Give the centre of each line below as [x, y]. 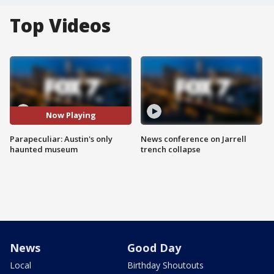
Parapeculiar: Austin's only [61, 139]
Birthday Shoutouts [165, 265]
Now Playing [71, 115]
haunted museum [44, 149]
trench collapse [171, 149]
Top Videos [60, 25]
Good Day [154, 247]
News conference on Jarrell [194, 139]
